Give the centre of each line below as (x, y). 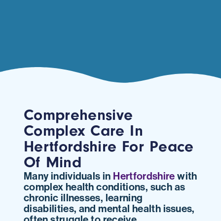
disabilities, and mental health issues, (109, 208)
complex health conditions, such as (105, 186)
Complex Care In (84, 130)
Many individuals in (69, 175)
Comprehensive (78, 115)
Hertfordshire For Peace (109, 146)
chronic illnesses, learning (83, 197)
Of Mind (53, 162)
